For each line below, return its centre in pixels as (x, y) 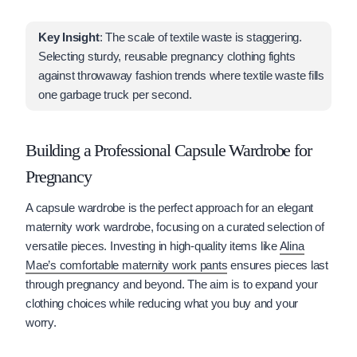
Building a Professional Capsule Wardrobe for (169, 150)
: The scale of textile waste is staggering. (200, 37)
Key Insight (69, 37)
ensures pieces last (278, 265)
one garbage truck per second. (115, 94)
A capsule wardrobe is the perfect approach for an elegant (170, 207)
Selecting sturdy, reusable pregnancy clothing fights (167, 56)
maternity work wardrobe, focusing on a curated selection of (175, 226)
